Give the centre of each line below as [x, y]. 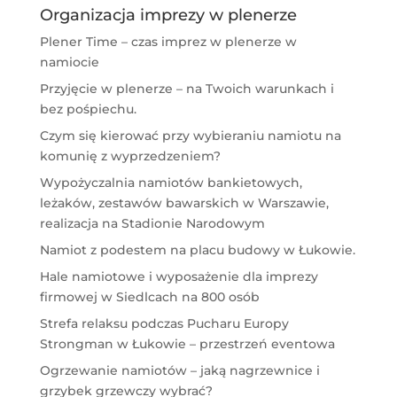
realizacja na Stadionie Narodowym [152, 224]
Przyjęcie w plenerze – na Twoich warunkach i [187, 89]
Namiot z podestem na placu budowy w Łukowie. [197, 250]
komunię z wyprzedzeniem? [130, 156]
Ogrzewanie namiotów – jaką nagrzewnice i [179, 371]
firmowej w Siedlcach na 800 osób [149, 297]
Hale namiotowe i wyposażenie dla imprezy [179, 277]
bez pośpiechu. [88, 109]
